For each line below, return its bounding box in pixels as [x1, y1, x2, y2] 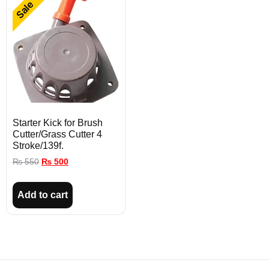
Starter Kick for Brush [13, 118, 103, 128]
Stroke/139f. [13, 141, 64, 151]
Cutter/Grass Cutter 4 [13, 129, 102, 140]
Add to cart [17, 190, 68, 201]
